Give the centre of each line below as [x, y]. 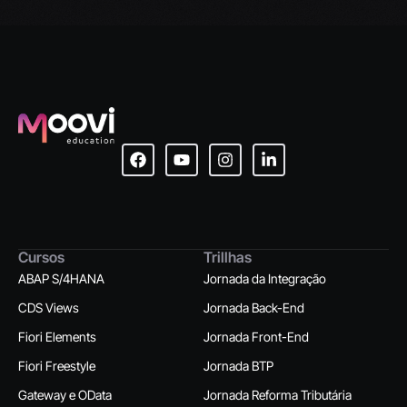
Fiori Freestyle [57, 365]
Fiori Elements [57, 336]
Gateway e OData [65, 394]
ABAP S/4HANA [61, 278]
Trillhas [228, 257]
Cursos [41, 257]
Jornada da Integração [265, 278]
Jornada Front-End [256, 336]
